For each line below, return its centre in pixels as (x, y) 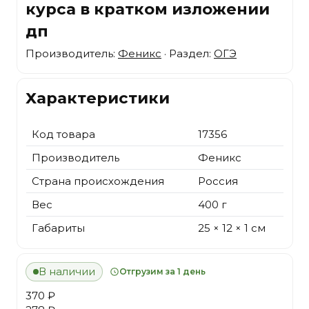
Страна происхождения (98, 181)
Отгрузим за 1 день (162, 271)
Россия (218, 181)
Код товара (63, 134)
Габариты (58, 228)
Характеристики (98, 98)
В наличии (67, 272)
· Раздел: (188, 53)
